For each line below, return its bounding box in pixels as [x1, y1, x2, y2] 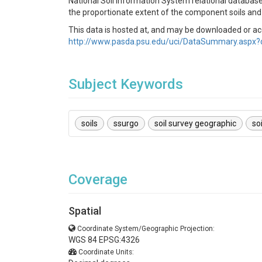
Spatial [68, 205, 101, 217]
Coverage [68, 171, 127, 188]
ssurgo [113, 119, 139, 128]
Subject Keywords [68, 76, 183, 92]
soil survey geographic [154, 119, 236, 128]
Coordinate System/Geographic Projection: [77, 225, 215, 233]
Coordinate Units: [78, 248, 134, 256]
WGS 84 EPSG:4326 [68, 235, 140, 244]
